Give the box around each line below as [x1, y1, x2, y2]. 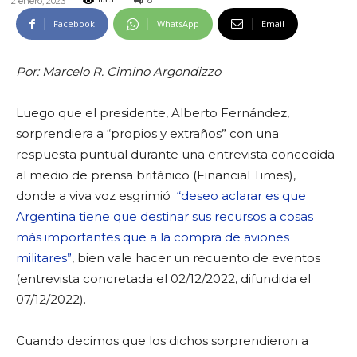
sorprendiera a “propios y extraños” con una [16, 126, 279, 141]
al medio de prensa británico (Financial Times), [16, 167, 299, 182]
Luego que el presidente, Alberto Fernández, [16, 105, 289, 120]
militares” [16, 250, 72, 265]
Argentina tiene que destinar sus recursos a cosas [16, 209, 313, 224]
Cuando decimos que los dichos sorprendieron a [16, 333, 308, 348]
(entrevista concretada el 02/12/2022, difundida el [16, 271, 311, 286]
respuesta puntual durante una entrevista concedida [16, 147, 335, 162]
